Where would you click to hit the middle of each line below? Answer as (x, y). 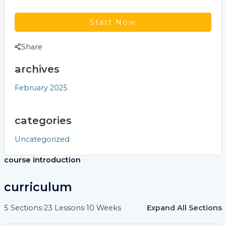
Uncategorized (42, 139)
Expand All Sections (185, 208)
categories (43, 120)
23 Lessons (64, 208)
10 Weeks (103, 208)
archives (37, 69)
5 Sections (23, 208)
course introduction (43, 160)
